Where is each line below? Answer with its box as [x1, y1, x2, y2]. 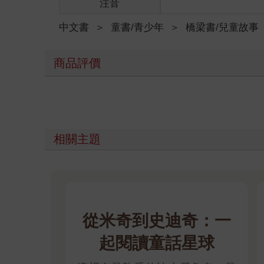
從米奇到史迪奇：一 [82, 212, 231, 230]
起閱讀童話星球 [98, 234, 214, 253]
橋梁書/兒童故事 [186, 21, 259, 33]
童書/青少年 [111, 21, 164, 33]
